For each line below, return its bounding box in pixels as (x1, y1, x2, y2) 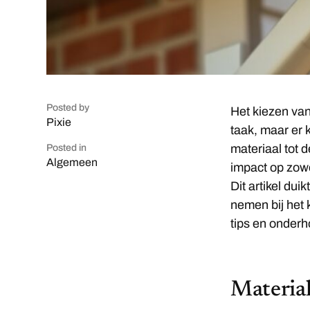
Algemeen (46, 156, 98, 168)
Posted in (46, 142, 87, 153)
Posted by (46, 102, 90, 113)
